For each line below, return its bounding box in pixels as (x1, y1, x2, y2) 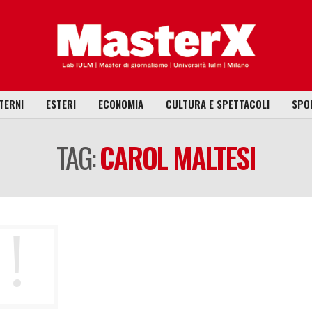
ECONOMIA (97, 96, 143, 112)
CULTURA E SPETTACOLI (165, 96, 270, 112)
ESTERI (45, 96, 76, 112)
